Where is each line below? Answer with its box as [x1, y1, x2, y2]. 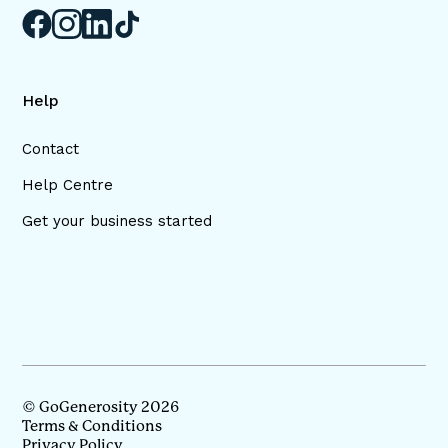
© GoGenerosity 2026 [22, 398, 180, 417]
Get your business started [22, 212, 213, 231]
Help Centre [22, 176, 114, 195]
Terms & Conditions [22, 417, 163, 436]
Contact [22, 140, 80, 159]
